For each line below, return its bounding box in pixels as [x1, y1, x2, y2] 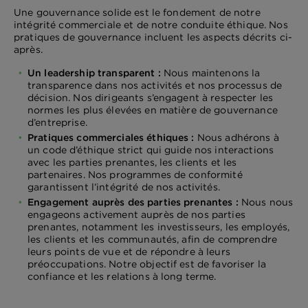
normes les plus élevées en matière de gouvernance [27, 103, 278, 116]
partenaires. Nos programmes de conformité [27, 168, 243, 181]
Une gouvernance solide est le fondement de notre [14, 5, 261, 19]
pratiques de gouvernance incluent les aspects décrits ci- [14, 30, 292, 43]
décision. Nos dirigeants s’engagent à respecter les [27, 91, 274, 104]
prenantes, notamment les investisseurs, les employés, [27, 221, 290, 234]
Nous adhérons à [197, 131, 279, 144]
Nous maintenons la [163, 66, 261, 79]
